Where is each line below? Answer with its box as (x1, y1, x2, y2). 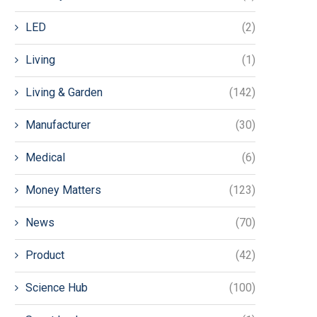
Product (25, 248, 64, 263)
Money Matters (25, 183, 101, 197)
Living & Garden (25, 86, 103, 100)
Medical (25, 151, 65, 165)
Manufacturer (25, 118, 91, 132)
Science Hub (25, 281, 88, 295)
